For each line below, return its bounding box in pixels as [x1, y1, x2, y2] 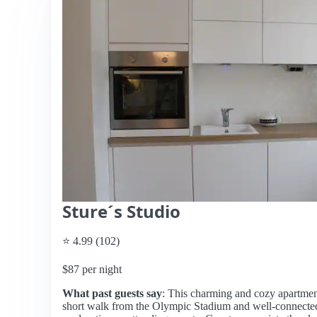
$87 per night [62, 263, 122, 275]
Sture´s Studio [62, 200, 180, 223]
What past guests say [62, 287, 162, 299]
